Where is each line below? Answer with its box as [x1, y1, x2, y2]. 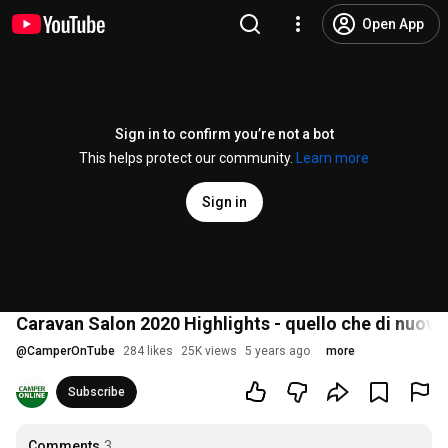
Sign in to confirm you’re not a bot [114, 126, 334, 142]
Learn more [296, 150, 369, 166]
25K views [181, 344, 237, 358]
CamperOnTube [27, 344, 115, 358]
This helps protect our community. [79, 150, 296, 166]
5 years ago [245, 344, 310, 358]
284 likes [123, 344, 173, 358]
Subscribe [68, 385, 125, 399]
